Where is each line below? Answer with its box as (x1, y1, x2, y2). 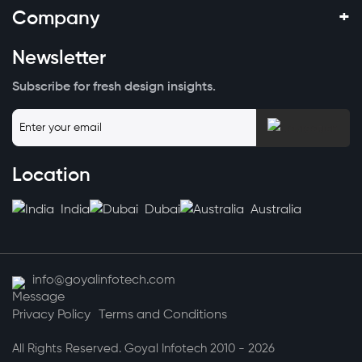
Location (12, 166, 90, 186)
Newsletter (12, 48, 106, 69)
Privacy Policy (12, 309, 90, 322)
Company (12, 9, 99, 29)
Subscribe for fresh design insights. (12, 81, 216, 95)
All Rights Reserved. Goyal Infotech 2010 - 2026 (12, 343, 275, 356)
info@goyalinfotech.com (32, 274, 175, 288)
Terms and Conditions (99, 309, 227, 322)
